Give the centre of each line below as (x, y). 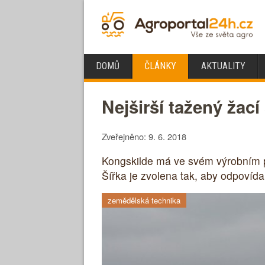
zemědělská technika (144, 201)
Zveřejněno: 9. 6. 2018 (144, 137)
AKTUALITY (223, 66)
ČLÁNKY (160, 66)
